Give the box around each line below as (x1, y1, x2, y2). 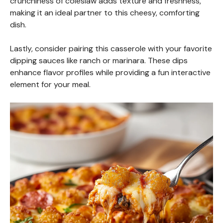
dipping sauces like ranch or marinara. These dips (10, 55, 188, 66)
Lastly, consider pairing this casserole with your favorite (10, 43, 212, 54)
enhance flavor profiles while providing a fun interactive (10, 67, 211, 78)
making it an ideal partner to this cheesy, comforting (10, 7, 200, 18)
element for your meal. (10, 79, 91, 90)
